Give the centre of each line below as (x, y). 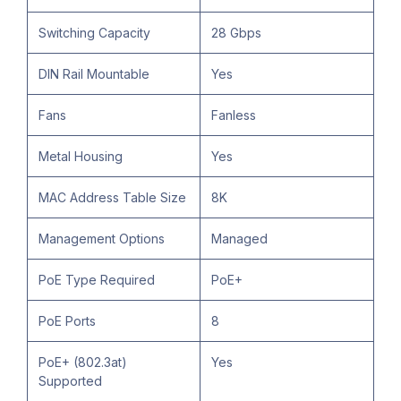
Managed (239, 239)
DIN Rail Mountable (94, 74)
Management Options (102, 239)
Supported (70, 381)
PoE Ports (67, 321)
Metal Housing (81, 157)
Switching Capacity (94, 33)
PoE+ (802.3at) (83, 363)
